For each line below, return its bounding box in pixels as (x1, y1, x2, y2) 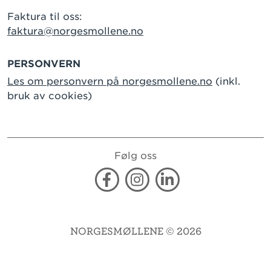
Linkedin (166, 180, 209, 192)
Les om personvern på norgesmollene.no (7, 76, 212, 88)
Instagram (136, 180, 187, 192)
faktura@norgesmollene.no (7, 25, 143, 38)
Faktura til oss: (7, 11, 82, 23)
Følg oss (114, 150, 157, 162)
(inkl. (212, 76, 240, 88)
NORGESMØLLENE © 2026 (70, 226, 201, 238)
